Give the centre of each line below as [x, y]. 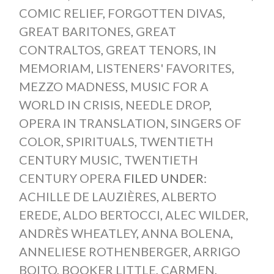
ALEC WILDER [205, 214]
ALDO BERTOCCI [111, 214]
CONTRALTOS [60, 49]
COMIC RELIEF [61, 13]
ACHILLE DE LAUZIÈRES [87, 196]
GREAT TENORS [152, 49]
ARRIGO [217, 251]
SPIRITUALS [100, 141]
